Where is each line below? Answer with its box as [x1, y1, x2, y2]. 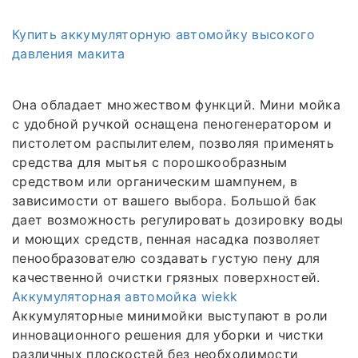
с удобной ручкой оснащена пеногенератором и [12, 115, 332, 132]
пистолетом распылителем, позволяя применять [12, 134, 335, 151]
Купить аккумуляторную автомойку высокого [12, 26, 316, 42]
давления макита [12, 45, 125, 62]
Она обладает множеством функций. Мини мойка [12, 96, 341, 113]
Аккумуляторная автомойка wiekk [12, 288, 238, 304]
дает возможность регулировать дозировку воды [12, 211, 344, 228]
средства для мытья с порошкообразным [12, 153, 288, 170]
